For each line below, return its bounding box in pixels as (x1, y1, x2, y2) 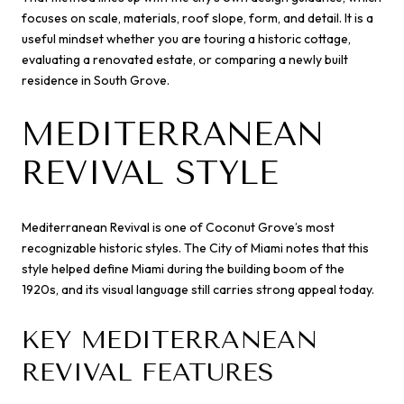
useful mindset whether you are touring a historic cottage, (22, 31, 351, 48)
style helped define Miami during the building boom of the (22, 260, 344, 277)
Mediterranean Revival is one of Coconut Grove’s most (22, 218, 335, 235)
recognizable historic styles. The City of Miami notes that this (22, 239, 369, 256)
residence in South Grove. (22, 72, 170, 89)
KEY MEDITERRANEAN (22, 325, 317, 355)
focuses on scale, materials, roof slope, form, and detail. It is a (22, 10, 373, 27)
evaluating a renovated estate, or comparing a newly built (22, 51, 348, 69)
